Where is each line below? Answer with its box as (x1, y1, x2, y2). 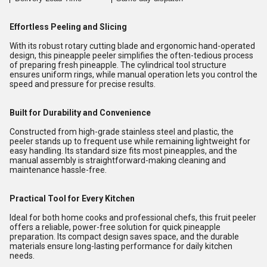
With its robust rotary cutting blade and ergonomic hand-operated (10, 41, 255, 51)
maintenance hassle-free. (10, 165, 107, 175)
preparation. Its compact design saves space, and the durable (10, 232, 239, 241)
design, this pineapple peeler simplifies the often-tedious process (10, 51, 253, 60)
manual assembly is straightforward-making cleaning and (10, 156, 226, 165)
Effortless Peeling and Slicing (10, 22, 127, 32)
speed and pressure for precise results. (10, 79, 156, 89)
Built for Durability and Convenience (10, 108, 151, 117)
